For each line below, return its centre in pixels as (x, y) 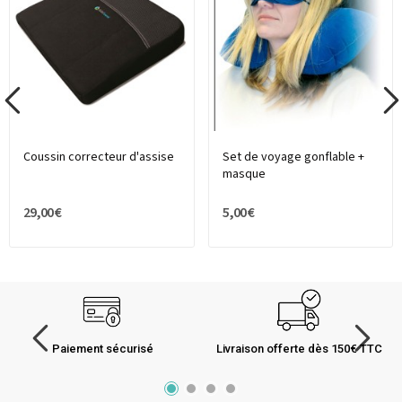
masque (244, 175)
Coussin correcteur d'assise (99, 157)
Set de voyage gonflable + (293, 157)
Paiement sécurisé (103, 349)
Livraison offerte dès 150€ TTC (299, 349)
